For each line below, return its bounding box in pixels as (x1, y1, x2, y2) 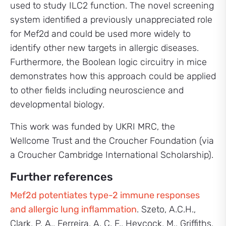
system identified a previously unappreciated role (10, 14, 212, 25)
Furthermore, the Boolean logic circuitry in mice (10, 56, 207, 68)
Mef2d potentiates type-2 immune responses (10, 190, 200, 201)
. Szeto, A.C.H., (137, 204, 196, 215)
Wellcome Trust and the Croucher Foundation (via (10, 135, 214, 146)
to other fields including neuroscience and (10, 85, 184, 96)
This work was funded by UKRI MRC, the (10, 121, 175, 132)
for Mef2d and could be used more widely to (10, 28, 191, 39)
